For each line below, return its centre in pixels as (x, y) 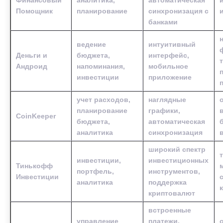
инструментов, (174, 171)
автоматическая (177, 121)
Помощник (34, 11)
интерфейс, (169, 55)
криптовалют (172, 193)
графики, (164, 110)
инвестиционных (178, 160)
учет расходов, (104, 99)
